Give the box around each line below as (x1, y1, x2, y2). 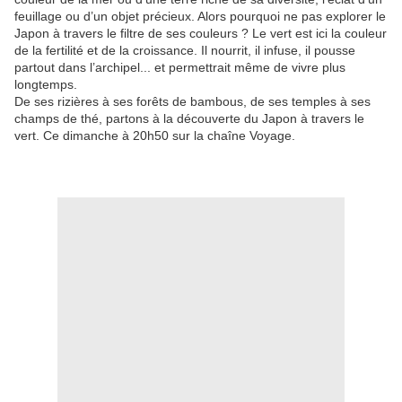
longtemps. (14, 77, 77, 92)
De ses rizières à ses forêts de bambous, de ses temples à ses (14, 94, 371, 109)
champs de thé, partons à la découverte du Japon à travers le (14, 111, 364, 127)
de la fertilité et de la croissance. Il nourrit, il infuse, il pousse (14, 43, 355, 58)
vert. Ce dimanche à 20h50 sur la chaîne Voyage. (14, 128, 295, 144)
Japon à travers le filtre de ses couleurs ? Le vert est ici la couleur (14, 26, 387, 41)
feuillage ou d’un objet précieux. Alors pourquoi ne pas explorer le (14, 9, 386, 24)
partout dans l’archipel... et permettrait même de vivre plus (14, 60, 345, 75)
